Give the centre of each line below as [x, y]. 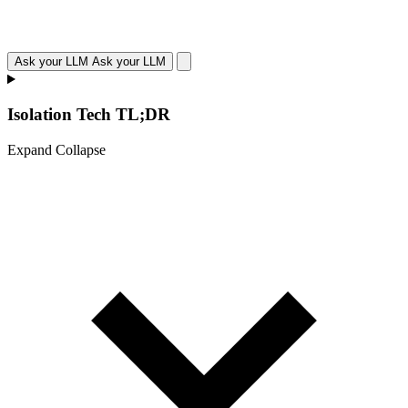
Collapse [81, 149]
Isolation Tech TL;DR [89, 114]
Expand [30, 149]
